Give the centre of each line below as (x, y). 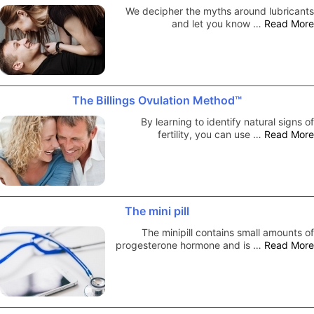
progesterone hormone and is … (190, 245)
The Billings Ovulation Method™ (157, 100)
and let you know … (218, 23)
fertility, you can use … (211, 134)
